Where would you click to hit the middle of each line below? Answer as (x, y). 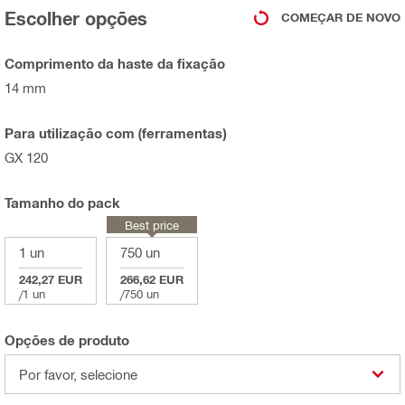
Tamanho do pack (62, 202)
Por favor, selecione (78, 374)
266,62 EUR (152, 279)
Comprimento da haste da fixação (115, 63)
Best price (152, 224)
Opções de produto (67, 339)
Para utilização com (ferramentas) (115, 132)
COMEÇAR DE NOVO (341, 18)
